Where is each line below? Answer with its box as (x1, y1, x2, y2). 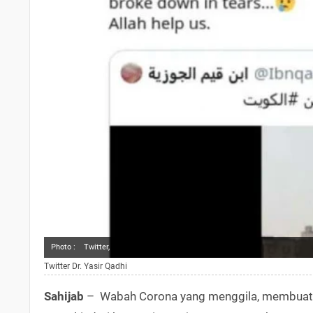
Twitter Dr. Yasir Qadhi (44, 261, 127, 271)
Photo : (51, 242, 75, 252)
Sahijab (44, 289, 84, 303)
